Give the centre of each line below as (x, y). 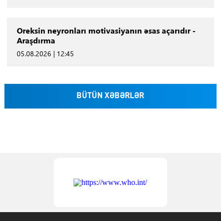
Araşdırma (36, 40)
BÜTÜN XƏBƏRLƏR (110, 96)
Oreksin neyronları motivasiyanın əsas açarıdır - (106, 30)
